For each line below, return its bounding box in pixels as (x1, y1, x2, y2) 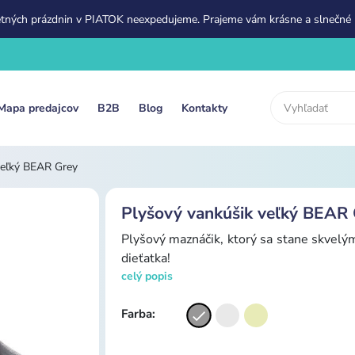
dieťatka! (121, 249, 170, 267)
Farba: (121, 305, 155, 322)
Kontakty (181, 100, 228, 116)
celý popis (121, 268, 173, 284)
